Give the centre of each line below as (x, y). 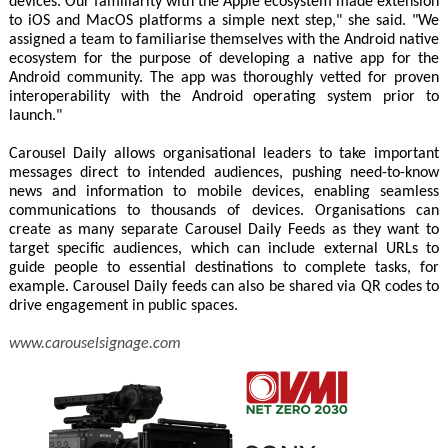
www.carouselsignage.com (94, 343)
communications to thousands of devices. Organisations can (224, 210)
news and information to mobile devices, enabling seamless (224, 191)
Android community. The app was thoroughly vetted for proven (224, 77)
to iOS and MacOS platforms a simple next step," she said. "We (224, 20)
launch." (35, 115)
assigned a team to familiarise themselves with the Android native (224, 39)
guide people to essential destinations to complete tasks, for (224, 267)
